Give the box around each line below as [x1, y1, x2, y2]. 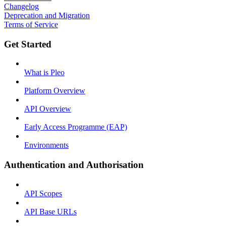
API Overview [24, 104, 71, 114]
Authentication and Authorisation [4, 159, 144, 170]
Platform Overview [24, 86, 85, 95]
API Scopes [24, 189, 62, 198]
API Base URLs [24, 207, 77, 216]
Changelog [4, 2, 39, 11]
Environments [24, 141, 69, 150]
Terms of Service [4, 20, 58, 29]
